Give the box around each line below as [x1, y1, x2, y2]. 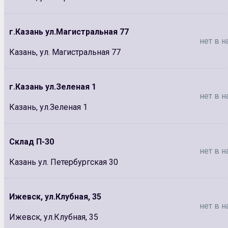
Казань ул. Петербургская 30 [9, 157, 118, 167]
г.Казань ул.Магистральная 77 [9, 26, 129, 37]
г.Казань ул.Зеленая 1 [9, 81, 96, 92]
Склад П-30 [9, 136, 54, 147]
